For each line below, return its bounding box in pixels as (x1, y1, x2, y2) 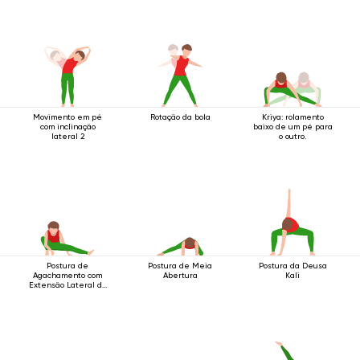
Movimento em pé (33, 112, 102, 121)
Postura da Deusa (258, 261, 327, 270)
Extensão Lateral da (28, 280, 107, 289)
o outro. (279, 132, 306, 141)
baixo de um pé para (252, 122, 333, 131)
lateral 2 (51, 132, 84, 141)
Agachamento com (33, 271, 102, 280)
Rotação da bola (149, 112, 211, 121)
